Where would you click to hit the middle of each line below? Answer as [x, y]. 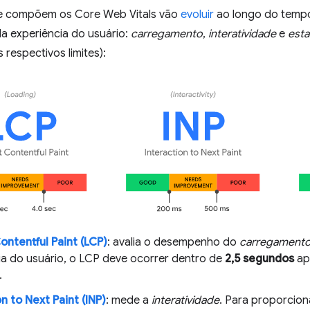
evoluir [197, 15]
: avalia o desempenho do [173, 242]
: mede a [129, 300]
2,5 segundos [259, 259]
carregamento [167, 34]
